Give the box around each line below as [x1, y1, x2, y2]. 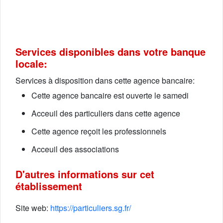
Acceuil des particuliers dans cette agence [31, 108, 180, 119]
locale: [15, 56, 47, 71]
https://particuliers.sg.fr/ [50, 202, 131, 214]
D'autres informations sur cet [15, 167, 154, 181]
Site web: [15, 202, 50, 214]
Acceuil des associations [31, 143, 119, 155]
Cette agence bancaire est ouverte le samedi [31, 90, 189, 101]
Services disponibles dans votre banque [15, 44, 206, 59]
